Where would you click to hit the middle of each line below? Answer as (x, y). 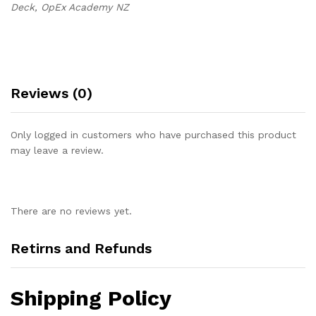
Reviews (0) (51, 93)
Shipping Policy (91, 298)
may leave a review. (57, 151)
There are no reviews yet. (71, 211)
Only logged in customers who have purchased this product (153, 135)
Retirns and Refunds (81, 249)
